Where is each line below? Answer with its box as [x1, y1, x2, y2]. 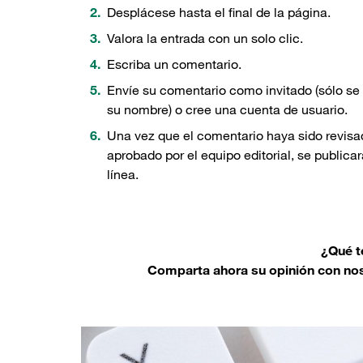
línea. [107, 166, 139, 183]
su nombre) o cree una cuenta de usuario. [107, 101, 348, 118]
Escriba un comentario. [107, 56, 241, 73]
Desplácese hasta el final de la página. [107, 4, 331, 21]
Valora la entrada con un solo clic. [107, 30, 303, 47]
